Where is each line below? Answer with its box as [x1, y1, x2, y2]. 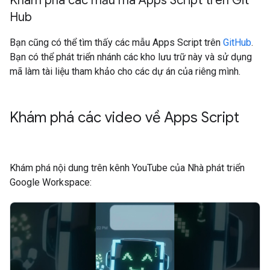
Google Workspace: [10, 177, 92, 189]
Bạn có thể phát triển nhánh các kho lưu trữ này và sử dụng [10, 51, 252, 63]
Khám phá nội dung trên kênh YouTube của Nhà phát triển [10, 162, 245, 174]
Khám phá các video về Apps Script [10, 108, 239, 127]
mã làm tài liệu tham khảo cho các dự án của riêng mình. [10, 66, 240, 78]
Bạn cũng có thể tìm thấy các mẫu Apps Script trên [10, 37, 223, 49]
